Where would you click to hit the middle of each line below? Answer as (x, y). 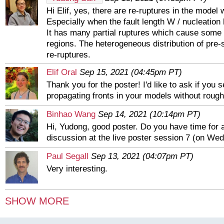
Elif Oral (62, 72)
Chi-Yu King (68, 198)
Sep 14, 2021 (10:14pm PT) (149, 114)
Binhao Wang (71, 114)
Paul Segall (67, 156)
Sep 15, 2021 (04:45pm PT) (131, 72)
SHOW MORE (37, 201)
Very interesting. (77, 168)
